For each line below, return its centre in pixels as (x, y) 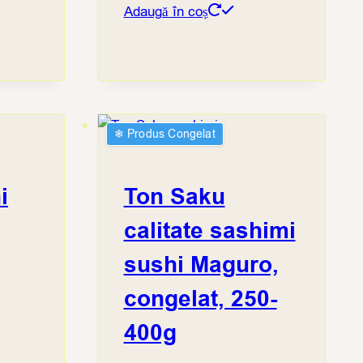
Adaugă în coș (166, 11)
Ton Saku (174, 197)
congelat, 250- (200, 299)
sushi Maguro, (201, 265)
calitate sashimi (209, 231)
